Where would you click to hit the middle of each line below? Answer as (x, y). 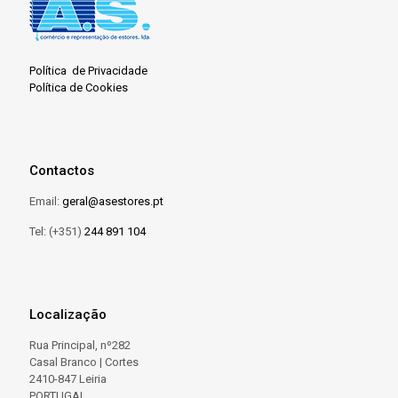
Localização (68, 315)
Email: (46, 202)
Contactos (62, 171)
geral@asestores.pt (113, 202)
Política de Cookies (79, 88)
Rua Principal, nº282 (80, 346)
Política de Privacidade (88, 71)
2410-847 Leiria (68, 379)
